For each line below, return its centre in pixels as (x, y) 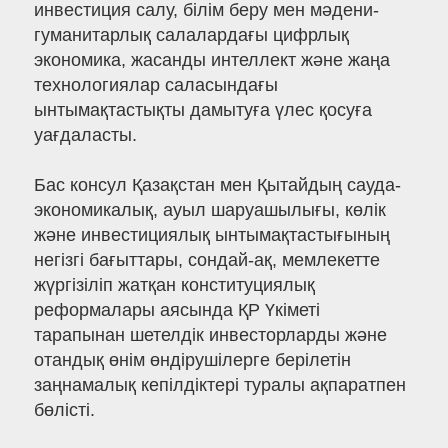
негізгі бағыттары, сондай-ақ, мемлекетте (206, 260)
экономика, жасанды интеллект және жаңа (211, 60)
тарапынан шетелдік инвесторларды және (210, 335)
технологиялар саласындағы (155, 85)
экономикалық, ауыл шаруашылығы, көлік (209, 210)
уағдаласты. (85, 135)
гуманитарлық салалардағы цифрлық (191, 35)
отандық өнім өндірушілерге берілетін (192, 360)
